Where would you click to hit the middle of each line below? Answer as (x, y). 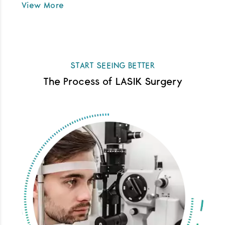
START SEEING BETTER (113, 66)
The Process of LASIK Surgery (113, 82)
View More (43, 6)
